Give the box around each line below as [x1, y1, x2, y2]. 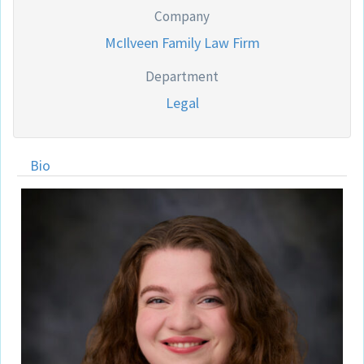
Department [145, 67, 219, 85]
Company [154, 7, 210, 25]
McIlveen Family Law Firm [104, 33, 260, 52]
